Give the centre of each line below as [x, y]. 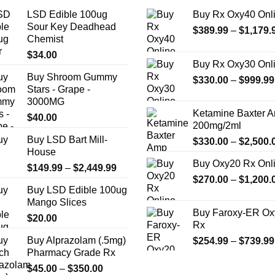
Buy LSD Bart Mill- [67, 140]
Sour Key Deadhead [72, 27]
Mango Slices [57, 202]
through [133, 206]
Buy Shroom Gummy [72, 77]
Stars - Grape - [59, 89]
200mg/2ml [217, 126]
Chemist [45, 39]
